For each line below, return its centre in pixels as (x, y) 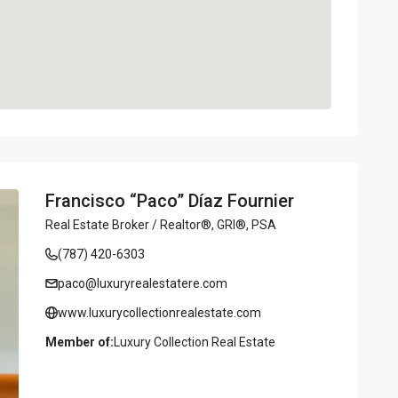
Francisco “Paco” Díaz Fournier (170, 200)
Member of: (80, 342)
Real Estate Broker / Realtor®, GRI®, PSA (161, 224)
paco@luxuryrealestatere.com (143, 283)
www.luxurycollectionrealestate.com (159, 312)
